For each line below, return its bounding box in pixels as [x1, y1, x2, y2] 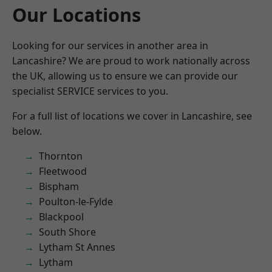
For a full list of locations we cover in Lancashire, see [12, 109, 252, 123]
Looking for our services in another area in [12, 39, 208, 52]
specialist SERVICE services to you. [12, 84, 168, 98]
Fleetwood [39, 165, 87, 178]
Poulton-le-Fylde [39, 195, 113, 208]
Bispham [39, 180, 79, 193]
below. [12, 124, 42, 138]
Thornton [39, 149, 83, 163]
